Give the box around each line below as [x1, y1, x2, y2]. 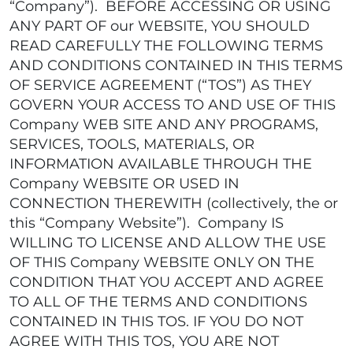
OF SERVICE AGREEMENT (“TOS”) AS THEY [9, 76, 311, 94]
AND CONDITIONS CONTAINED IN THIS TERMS [9, 57, 343, 74]
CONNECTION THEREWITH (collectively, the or [9, 195, 338, 212]
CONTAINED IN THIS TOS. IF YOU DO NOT [9, 313, 303, 330]
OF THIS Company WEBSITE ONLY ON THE [9, 254, 314, 271]
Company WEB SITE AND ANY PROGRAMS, [9, 116, 318, 133]
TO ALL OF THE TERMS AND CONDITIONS [9, 293, 307, 310]
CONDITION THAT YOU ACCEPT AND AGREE [9, 273, 324, 291]
